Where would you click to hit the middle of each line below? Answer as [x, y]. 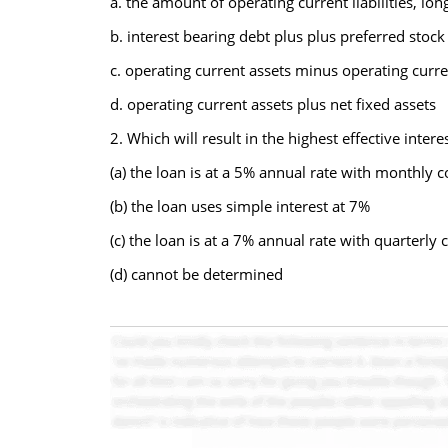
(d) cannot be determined [196, 274]
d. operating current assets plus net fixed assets [272, 104]
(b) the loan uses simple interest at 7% [239, 206]
